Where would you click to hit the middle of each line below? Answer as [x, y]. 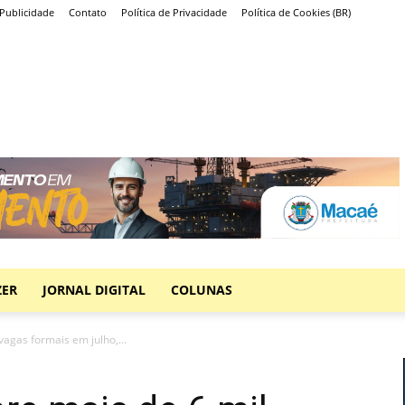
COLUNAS [202, 290]
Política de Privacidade [174, 12]
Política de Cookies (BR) [296, 12]
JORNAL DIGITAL [94, 290]
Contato [88, 12]
